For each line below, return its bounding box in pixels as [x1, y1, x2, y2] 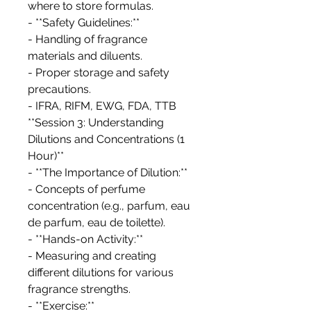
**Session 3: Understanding [28, 116, 164, 130]
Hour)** [28, 149, 64, 163]
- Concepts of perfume [28, 183, 145, 196]
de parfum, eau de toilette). [28, 216, 165, 230]
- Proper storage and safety [28, 66, 169, 80]
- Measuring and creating [28, 249, 156, 263]
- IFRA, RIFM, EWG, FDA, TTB [28, 99, 176, 113]
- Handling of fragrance [28, 33, 147, 47]
